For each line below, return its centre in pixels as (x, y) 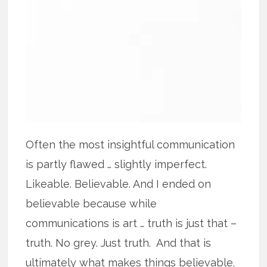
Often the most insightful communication (131, 144)
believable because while (91, 203)
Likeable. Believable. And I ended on (119, 184)
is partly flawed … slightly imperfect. (117, 164)
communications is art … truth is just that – (131, 223)
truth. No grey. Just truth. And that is (119, 243)
